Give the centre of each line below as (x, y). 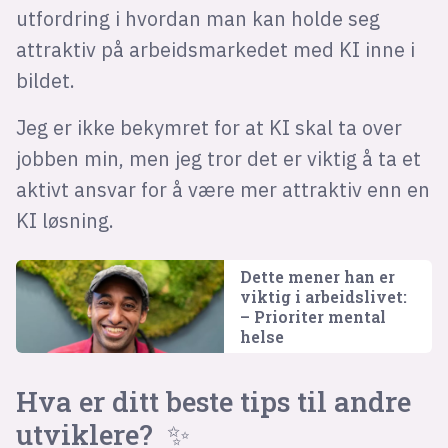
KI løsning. (64, 220)
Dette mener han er (317, 276)
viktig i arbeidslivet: (323, 296)
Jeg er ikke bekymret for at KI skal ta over (208, 127)
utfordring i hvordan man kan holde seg (197, 18)
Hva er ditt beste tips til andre (213, 402)
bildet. (47, 80)
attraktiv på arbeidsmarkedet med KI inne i (215, 49)
